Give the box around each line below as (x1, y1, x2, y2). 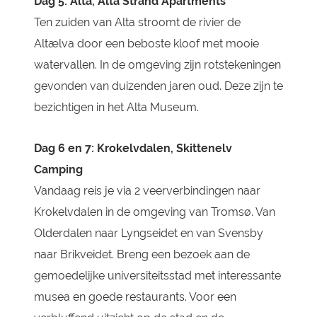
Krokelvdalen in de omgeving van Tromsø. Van (33, 205, 275, 219)
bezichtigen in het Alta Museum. (33, 100, 199, 114)
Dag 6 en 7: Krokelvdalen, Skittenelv (33, 142, 232, 155)
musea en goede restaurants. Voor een (33, 290, 236, 304)
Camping (33, 163, 83, 176)
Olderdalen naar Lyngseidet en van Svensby (33, 226, 263, 240)
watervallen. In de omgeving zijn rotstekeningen (33, 58, 281, 71)
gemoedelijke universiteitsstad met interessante (33, 269, 281, 282)
